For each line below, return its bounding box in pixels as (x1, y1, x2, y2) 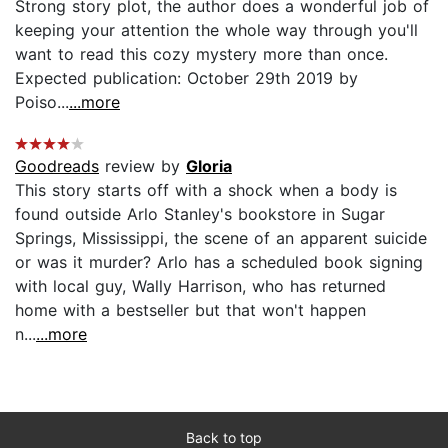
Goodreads (15, 156, 99, 177)
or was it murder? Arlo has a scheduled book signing (15, 252, 423, 273)
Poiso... (15, 92, 69, 113)
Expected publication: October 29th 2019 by (15, 68, 358, 89)
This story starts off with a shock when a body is (15, 180, 397, 201)
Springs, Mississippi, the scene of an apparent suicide (15, 228, 427, 249)
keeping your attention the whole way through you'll (15, 20, 418, 41)
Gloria (186, 156, 232, 177)
